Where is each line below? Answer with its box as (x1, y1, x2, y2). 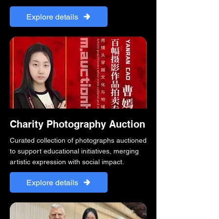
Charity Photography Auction (10, 118, 145, 130)
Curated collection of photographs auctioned (10, 136, 147, 144)
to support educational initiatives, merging (10, 147, 139, 155)
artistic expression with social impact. (10, 158, 124, 166)
